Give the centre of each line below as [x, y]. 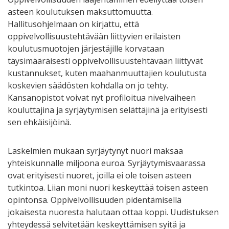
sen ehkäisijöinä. [39, 122]
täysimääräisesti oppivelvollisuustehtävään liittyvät [105, 61]
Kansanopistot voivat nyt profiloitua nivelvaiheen [102, 97]
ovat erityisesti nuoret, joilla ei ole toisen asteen [99, 175]
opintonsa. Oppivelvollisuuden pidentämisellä [95, 200]
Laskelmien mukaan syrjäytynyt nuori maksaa [95, 151]
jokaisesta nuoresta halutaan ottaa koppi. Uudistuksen [113, 212]
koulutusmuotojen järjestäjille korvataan [86, 48]
